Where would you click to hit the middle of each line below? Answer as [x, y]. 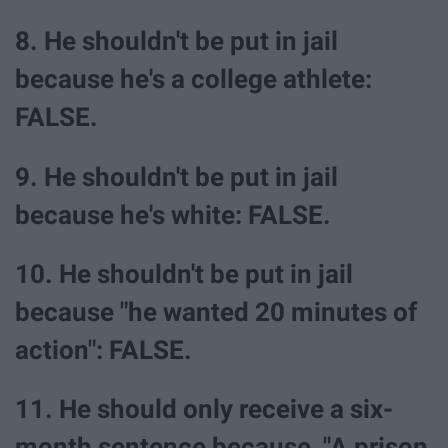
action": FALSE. [103, 349]
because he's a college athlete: [193, 79]
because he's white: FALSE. [173, 214]
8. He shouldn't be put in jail [176, 41]
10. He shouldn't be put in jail [184, 273]
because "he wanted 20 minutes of [216, 311]
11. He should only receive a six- [204, 408]
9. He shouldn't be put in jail [176, 176]
